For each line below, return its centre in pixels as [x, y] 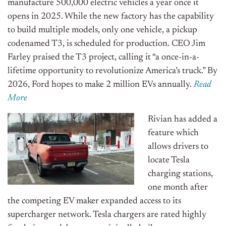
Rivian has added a [183, 120]
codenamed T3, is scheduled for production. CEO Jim [106, 44]
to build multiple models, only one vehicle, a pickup [102, 31]
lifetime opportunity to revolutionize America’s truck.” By [112, 71]
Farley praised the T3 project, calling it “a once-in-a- [103, 58]
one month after [178, 188]
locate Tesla [169, 161]
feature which [173, 133]
